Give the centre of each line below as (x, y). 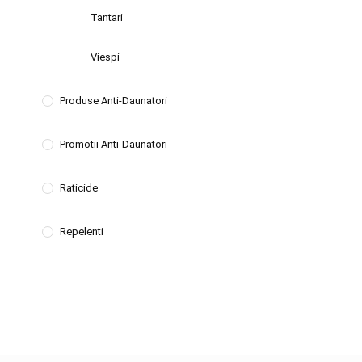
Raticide (79, 187)
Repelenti (82, 231)
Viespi (105, 57)
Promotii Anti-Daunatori (114, 144)
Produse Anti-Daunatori (114, 100)
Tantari (107, 17)
